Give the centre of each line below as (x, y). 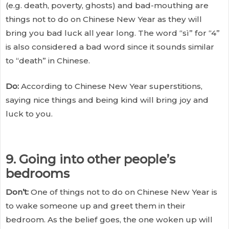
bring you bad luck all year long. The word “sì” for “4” (113, 33)
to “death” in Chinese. (48, 61)
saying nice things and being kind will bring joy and (107, 100)
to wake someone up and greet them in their (96, 205)
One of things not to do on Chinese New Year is (123, 192)
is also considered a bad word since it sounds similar (110, 47)
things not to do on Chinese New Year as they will (104, 19)
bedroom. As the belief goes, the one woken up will (109, 219)
